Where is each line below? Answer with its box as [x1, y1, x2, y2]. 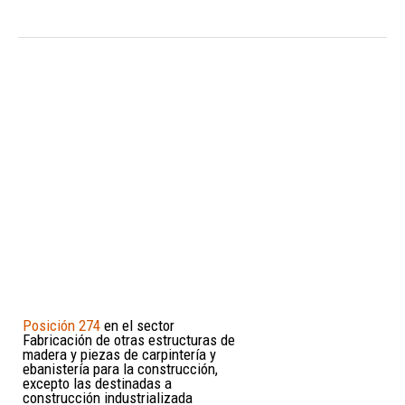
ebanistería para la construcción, [23, 359, 218, 378]
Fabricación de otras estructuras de [23, 330, 235, 349]
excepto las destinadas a [23, 373, 172, 392]
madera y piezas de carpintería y [23, 344, 216, 363]
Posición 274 [23, 316, 100, 334]
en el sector [100, 316, 174, 334]
